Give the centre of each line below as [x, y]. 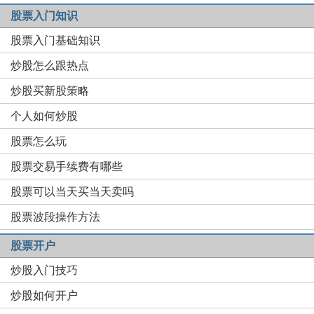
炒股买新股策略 [50, 91]
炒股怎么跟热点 [50, 66]
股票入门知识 [44, 16]
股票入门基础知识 [55, 40]
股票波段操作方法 [55, 217]
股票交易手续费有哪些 [67, 166]
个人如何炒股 [44, 116]
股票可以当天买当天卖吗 [72, 192]
